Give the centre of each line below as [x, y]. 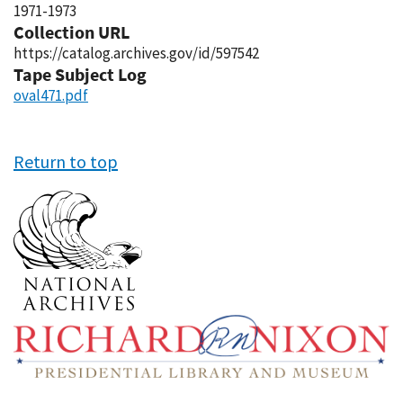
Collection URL [72, 32]
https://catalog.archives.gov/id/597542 [136, 53]
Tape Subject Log [80, 74]
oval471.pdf [51, 95]
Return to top [66, 161]
